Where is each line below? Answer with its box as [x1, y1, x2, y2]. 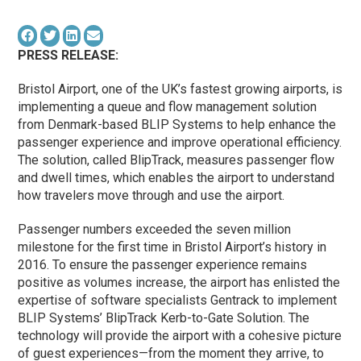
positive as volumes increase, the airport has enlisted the [18, 274, 341, 290]
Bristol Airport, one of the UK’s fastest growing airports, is [18, 81, 343, 97]
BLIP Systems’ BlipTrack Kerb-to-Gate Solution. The [18, 309, 310, 326]
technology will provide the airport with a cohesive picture [18, 327, 342, 343]
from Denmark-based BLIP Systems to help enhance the [18, 116, 337, 132]
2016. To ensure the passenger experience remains [18, 256, 308, 272]
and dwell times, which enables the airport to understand [18, 169, 335, 185]
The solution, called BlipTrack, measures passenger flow [18, 151, 335, 168]
